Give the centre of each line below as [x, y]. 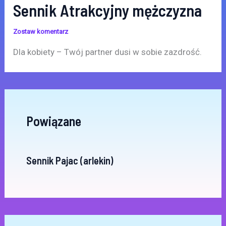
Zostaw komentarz [41, 32]
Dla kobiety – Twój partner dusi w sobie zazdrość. [108, 52]
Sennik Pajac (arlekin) [69, 160]
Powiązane [53, 121]
